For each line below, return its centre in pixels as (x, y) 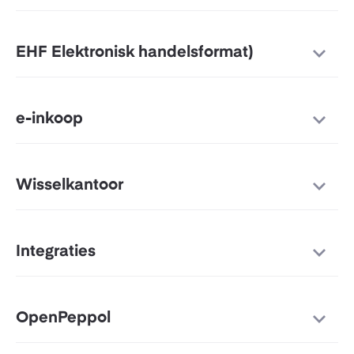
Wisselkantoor (70, 186)
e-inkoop (49, 120)
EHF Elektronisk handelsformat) (135, 53)
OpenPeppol (63, 319)
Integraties (56, 252)
